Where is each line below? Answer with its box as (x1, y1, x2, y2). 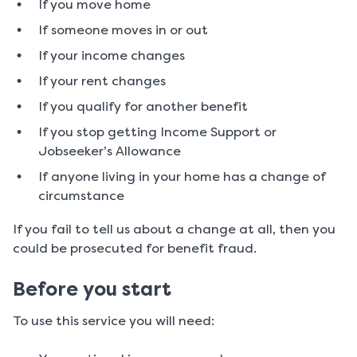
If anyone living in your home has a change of (38, 169, 326, 185)
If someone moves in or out (38, 22, 208, 38)
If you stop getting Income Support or (38, 124, 277, 140)
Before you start (13, 278, 171, 301)
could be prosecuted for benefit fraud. (13, 241, 257, 257)
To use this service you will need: (13, 313, 214, 329)
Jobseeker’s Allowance (38, 143, 181, 159)
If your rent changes (38, 73, 166, 89)
